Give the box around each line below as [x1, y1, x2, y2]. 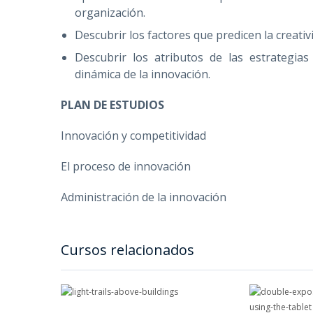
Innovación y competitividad [61, 128, 206, 143]
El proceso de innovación [61, 159, 194, 174]
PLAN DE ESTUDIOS [61, 97, 164, 112]
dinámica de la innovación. [75, 66, 210, 82]
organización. [75, 5, 145, 20]
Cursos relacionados [61, 240, 194, 259]
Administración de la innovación [61, 189, 226, 205]
